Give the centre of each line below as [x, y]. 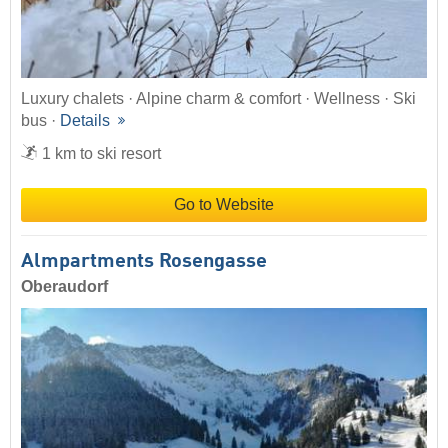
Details [87, 121]
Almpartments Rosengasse [144, 262]
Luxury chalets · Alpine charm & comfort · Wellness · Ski [218, 99]
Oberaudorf [64, 287]
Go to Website [224, 205]
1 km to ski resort [101, 154]
